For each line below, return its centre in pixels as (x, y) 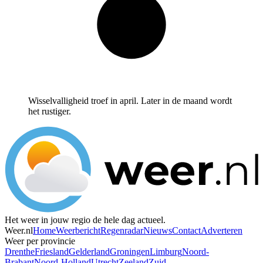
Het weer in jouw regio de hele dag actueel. (85, 241)
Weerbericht (78, 252)
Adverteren (222, 252)
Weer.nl (19, 252)
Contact (186, 252)
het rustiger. (50, 133)
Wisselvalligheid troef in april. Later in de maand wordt (130, 122)
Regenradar (122, 252)
